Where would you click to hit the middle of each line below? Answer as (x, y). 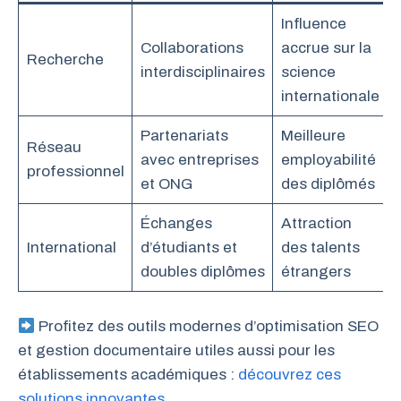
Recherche (65, 59)
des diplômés (328, 183)
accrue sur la (326, 47)
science (308, 72)
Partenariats (184, 135)
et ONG (166, 183)
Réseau (54, 147)
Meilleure (313, 135)
